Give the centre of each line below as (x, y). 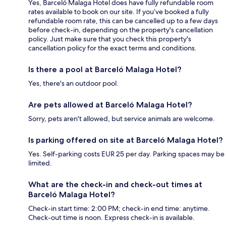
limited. (40, 163)
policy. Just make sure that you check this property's (110, 39)
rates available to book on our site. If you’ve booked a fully (119, 12)
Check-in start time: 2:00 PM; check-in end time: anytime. (119, 209)
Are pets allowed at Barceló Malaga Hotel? (110, 105)
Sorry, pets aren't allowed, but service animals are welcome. (122, 119)
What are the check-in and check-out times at (115, 185)
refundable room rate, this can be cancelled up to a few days (123, 21)
